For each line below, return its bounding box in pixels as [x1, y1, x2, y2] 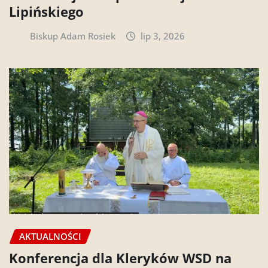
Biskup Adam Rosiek [29, 30, 115, 42]
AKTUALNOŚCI [19, 230, 81, 242]
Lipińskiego [9, 2, 84, 21]
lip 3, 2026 [141, 30, 185, 42]
